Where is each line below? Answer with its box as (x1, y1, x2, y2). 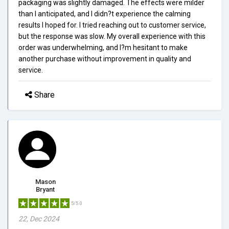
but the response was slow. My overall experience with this (18, 32, 205, 40)
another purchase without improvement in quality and (18, 54, 191, 63)
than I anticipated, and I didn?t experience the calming (18, 9, 191, 18)
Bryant (36, 185, 55, 193)
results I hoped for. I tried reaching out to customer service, (18, 20, 206, 29)
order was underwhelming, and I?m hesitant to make (18, 43, 188, 52)
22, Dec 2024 (18, 214, 59, 223)
